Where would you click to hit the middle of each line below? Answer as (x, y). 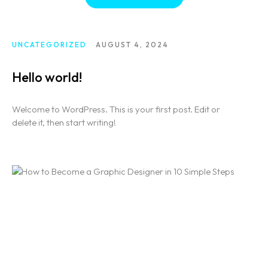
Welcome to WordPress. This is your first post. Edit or (116, 109)
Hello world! (47, 77)
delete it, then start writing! (64, 123)
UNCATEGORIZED (49, 45)
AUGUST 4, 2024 (132, 45)
